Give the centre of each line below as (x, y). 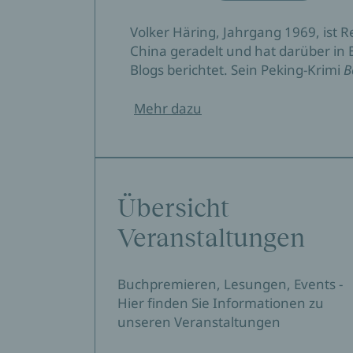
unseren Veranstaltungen (199, 322)
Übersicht (173, 208)
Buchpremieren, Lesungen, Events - (230, 284)
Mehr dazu (168, 108)
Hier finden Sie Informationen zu (221, 303)
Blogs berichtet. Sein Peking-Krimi (237, 70)
